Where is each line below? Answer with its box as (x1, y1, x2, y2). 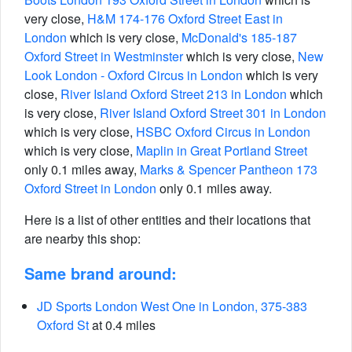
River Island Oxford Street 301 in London (100, 104, 326, 122)
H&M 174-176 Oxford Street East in (87, 9, 283, 27)
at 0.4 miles (89, 316, 156, 334)
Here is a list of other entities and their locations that (24, 211, 310, 229)
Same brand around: (24, 262, 177, 284)
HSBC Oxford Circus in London (136, 123, 310, 141)
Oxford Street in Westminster (24, 47, 183, 65)
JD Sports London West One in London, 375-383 (37, 297, 307, 315)
